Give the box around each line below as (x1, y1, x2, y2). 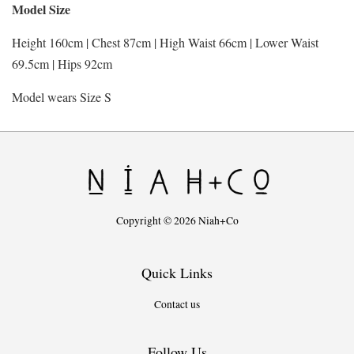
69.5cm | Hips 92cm (12, 55, 112, 72)
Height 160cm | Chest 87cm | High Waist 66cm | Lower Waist (12, 34, 318, 51)
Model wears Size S (12, 88, 111, 105)
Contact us (154, 297, 200, 312)
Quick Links (141, 263, 213, 283)
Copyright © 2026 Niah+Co (115, 213, 239, 228)
